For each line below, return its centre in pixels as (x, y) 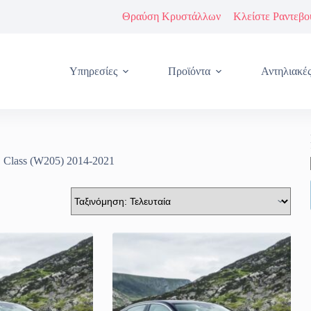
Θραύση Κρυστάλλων (171, 16)
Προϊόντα (190, 71)
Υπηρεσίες (94, 71)
